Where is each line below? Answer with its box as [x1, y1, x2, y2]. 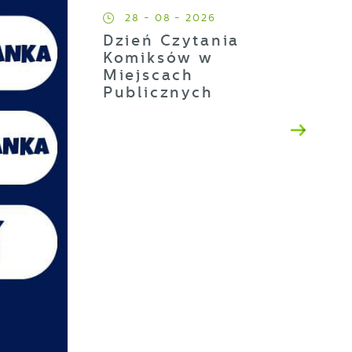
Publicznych [102, 83, 214, 102]
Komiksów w [102, 49, 214, 68]
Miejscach [102, 66, 195, 85]
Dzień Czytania [102, 31, 240, 50]
